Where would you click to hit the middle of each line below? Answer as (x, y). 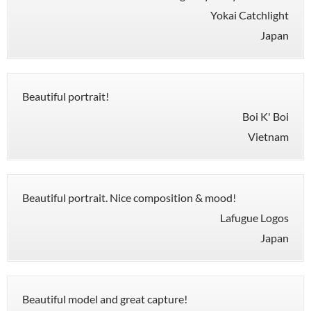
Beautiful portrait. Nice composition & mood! (129, 198)
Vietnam (268, 137)
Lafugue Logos (254, 218)
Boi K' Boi (266, 117)
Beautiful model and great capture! (105, 299)
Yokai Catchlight (250, 15)
